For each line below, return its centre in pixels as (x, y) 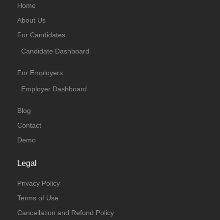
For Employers (40, 73)
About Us (31, 20)
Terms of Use (38, 198)
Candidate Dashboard (55, 51)
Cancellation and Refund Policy (66, 213)
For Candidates (41, 35)
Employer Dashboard (54, 89)
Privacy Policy (39, 183)
